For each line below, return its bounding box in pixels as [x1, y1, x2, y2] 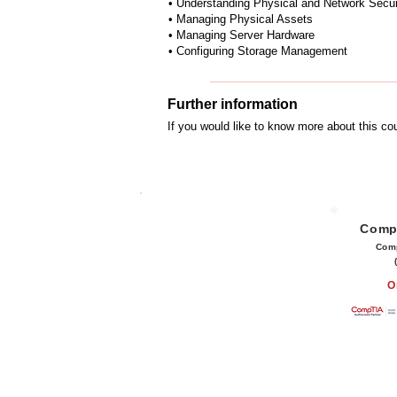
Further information [167, 97, 298, 112]
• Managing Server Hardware [168, 28, 315, 42]
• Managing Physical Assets [168, 12, 313, 26]
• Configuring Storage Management [168, 44, 347, 58]
